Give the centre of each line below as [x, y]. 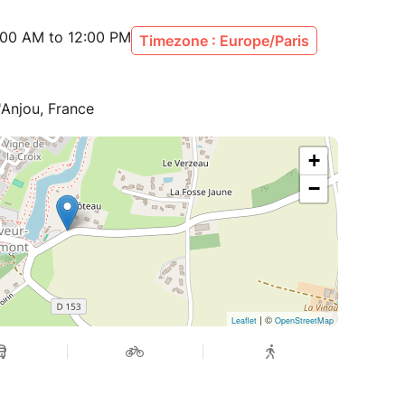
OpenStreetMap [304, 321]
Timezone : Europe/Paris [224, 41]
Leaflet [244, 321]
